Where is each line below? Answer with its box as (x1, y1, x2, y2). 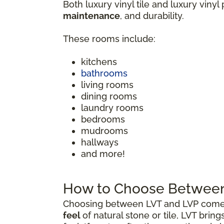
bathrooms (81, 67, 127, 78)
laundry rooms (81, 102, 143, 113)
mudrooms (81, 125, 128, 136)
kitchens (81, 56, 117, 67)
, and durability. (120, 10, 184, 21)
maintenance (63, 10, 120, 21)
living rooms (81, 79, 133, 90)
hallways (81, 136, 118, 147)
